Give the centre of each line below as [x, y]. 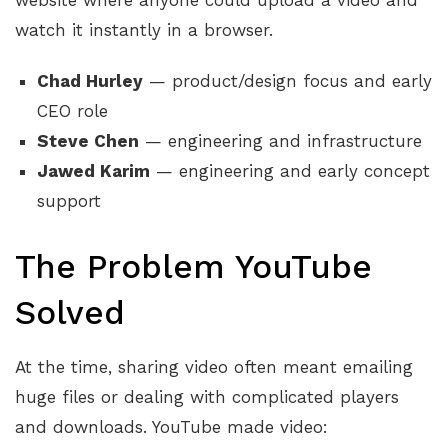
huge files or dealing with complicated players [207, 397]
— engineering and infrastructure [281, 141]
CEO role [73, 111]
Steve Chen [88, 141]
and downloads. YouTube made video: [171, 427]
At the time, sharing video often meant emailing [214, 367]
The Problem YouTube [193, 266]
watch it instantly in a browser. [144, 30]
